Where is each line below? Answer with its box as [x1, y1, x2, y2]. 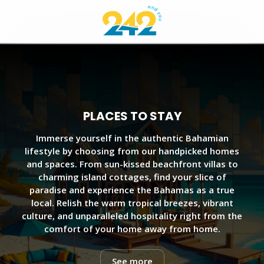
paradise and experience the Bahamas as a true [29, 184, 235, 196]
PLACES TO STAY [82, 107, 181, 124]
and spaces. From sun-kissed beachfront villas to [26, 158, 238, 170]
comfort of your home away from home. [44, 223, 220, 235]
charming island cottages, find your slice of [38, 171, 226, 183]
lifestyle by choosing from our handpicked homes [25, 145, 239, 157]
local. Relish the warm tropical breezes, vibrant [31, 197, 233, 209]
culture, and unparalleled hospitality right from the [22, 210, 242, 222]
